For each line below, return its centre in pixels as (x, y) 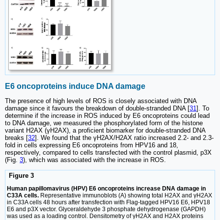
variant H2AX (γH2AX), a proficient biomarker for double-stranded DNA (105, 130)
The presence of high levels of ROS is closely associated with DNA (101, 101)
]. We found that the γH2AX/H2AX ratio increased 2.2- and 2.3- (124, 137)
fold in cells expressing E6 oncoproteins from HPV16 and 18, (92, 145)
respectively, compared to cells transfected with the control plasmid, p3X (108, 152)
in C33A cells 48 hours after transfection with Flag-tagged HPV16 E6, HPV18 (109, 203)
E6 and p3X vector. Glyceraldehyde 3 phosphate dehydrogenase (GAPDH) (106, 209)
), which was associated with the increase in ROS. (95, 160)
